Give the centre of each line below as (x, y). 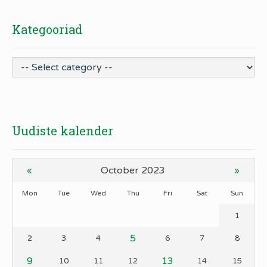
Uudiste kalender (63, 131)
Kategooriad (47, 30)
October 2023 (133, 171)
